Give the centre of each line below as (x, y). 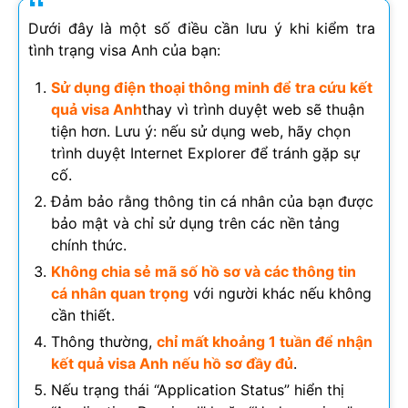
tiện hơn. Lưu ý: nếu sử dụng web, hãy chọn (201, 131)
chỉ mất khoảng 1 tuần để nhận (265, 341)
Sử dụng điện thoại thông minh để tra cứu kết (212, 87)
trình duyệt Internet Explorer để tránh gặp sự (205, 153)
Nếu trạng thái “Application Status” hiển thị (198, 389)
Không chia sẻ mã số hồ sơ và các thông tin (204, 271)
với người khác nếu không (280, 293)
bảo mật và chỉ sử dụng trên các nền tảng (195, 223)
